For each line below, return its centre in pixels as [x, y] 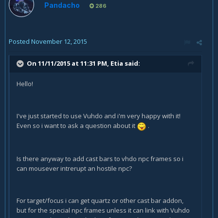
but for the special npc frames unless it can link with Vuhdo [103, 210]
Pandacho [62, 5]
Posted [20, 42]
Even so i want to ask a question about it [77, 126]
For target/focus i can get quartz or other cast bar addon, [100, 200]
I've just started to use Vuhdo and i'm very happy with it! [99, 116]
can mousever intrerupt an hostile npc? [74, 168]
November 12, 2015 [59, 42]
